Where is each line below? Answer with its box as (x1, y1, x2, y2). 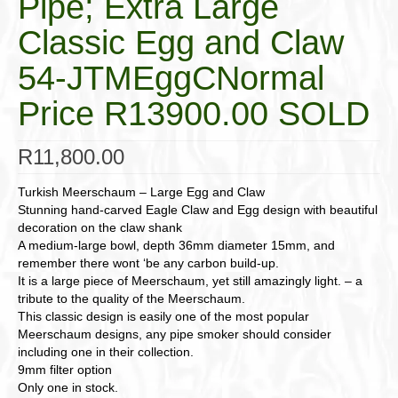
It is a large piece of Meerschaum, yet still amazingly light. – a (18, 274, 362, 289)
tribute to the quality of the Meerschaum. (18, 291, 245, 306)
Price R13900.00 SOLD (18, 95, 370, 133)
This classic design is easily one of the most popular (18, 309, 309, 324)
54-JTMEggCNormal (18, 60, 324, 98)
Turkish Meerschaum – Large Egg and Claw (18, 185, 265, 200)
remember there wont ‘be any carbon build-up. (18, 256, 279, 271)
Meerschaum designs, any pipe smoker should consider (18, 327, 331, 342)
